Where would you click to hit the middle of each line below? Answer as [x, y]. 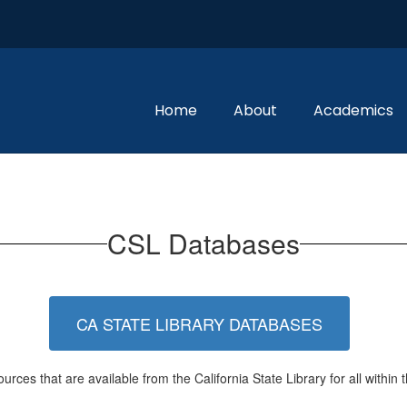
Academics [353, 110]
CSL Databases [203, 243]
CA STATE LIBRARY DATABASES [199, 323]
